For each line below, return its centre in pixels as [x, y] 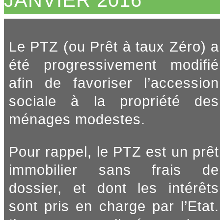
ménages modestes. [77, 120]
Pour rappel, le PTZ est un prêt [114, 152]
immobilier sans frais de [114, 170]
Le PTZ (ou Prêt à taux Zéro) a [114, 47]
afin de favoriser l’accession [114, 83]
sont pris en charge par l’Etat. [114, 206]
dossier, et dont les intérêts [114, 188]
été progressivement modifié [114, 65]
